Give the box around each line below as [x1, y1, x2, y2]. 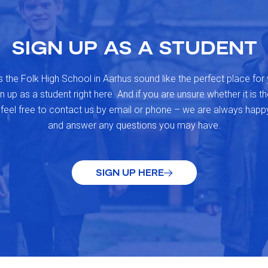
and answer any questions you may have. [47, 119, 221, 131]
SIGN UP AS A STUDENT [11, 35, 257, 58]
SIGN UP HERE [95, 167, 164, 178]
